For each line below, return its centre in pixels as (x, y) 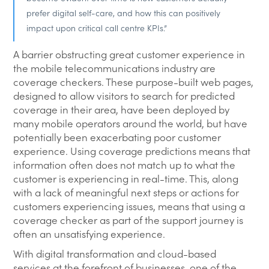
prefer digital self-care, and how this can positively (124, 13)
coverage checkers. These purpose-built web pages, (134, 82)
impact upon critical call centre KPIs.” (97, 28)
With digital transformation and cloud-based (115, 253)
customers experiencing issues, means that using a (129, 206)
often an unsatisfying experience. (89, 234)
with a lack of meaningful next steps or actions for (126, 192)
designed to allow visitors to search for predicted (124, 95)
